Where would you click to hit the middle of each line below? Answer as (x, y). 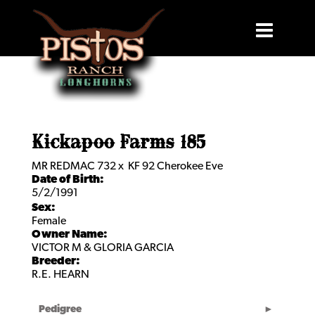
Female (49, 221)
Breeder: (56, 262)
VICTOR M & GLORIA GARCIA (103, 248)
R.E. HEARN (60, 275)
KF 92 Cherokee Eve (175, 167)
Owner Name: (70, 235)
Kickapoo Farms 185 (119, 143)
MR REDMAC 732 (74, 167)
